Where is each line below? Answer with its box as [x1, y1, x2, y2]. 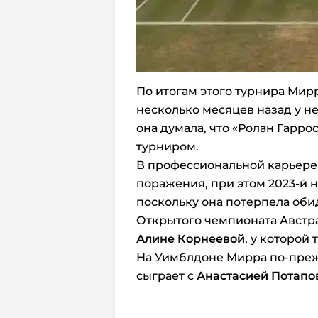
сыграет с [136, 269, 197, 283]
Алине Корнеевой [136, 232, 245, 246]
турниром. [136, 140, 199, 154]
